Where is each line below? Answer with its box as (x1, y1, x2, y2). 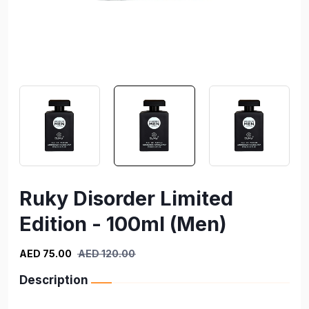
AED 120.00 (78, 248, 135, 260)
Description (19, 273, 88, 288)
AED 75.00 (19, 248, 72, 260)
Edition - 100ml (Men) (19, 212, 227, 237)
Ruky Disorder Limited (19, 186, 233, 211)
